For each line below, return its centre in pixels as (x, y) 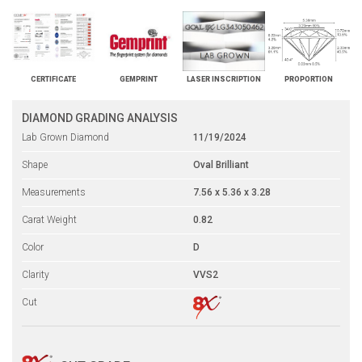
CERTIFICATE (53, 80)
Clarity (36, 275)
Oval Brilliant (221, 165)
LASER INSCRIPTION (223, 80)
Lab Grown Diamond (65, 138)
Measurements (54, 193)
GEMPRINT (138, 80)
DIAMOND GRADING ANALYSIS (100, 118)
